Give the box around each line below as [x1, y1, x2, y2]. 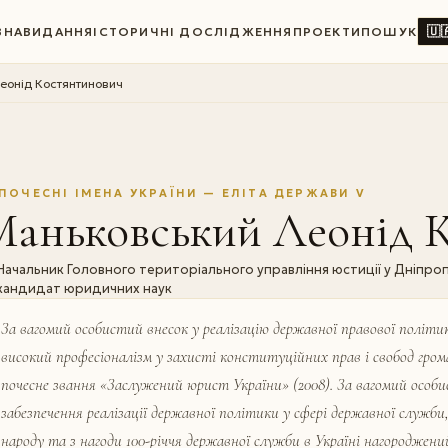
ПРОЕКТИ [292, 24, 361, 39]
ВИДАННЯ [22, 24, 94, 39]
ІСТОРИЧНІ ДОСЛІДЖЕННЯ [93, 24, 293, 39]
